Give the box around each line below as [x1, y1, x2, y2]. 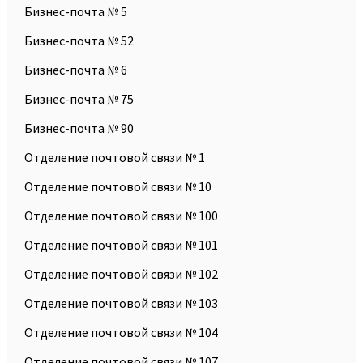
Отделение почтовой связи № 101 [24, 236, 218, 253]
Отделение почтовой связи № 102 [24, 265, 218, 282]
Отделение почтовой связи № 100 [24, 207, 218, 224]
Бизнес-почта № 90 [24, 119, 134, 136]
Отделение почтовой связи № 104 [24, 323, 218, 340]
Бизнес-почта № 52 [24, 32, 134, 49]
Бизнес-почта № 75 [24, 90, 134, 107]
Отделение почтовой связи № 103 [24, 294, 218, 311]
